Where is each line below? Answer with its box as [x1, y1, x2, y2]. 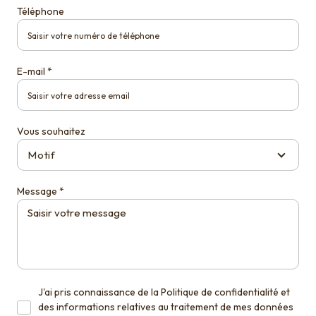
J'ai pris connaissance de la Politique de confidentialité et [38, 286, 290, 299]
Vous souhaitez [17, 125, 85, 138]
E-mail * [17, 65, 52, 78]
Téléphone [17, 5, 64, 18]
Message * [17, 185, 64, 198]
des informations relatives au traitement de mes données [38, 300, 293, 314]
